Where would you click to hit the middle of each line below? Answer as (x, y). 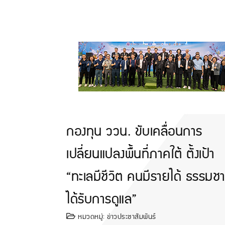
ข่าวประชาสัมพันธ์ (132, 217)
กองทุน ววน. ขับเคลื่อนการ (134, 131)
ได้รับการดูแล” (102, 199)
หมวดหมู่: (91, 217)
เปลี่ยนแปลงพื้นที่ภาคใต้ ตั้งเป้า (141, 154)
